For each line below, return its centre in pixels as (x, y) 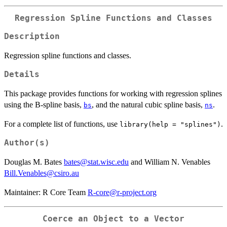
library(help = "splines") (170, 125)
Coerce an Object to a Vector (113, 219)
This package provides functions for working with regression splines (113, 94)
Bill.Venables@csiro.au (42, 173)
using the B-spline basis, (44, 105)
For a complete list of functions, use (62, 124)
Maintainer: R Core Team (46, 193)
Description (32, 37)
